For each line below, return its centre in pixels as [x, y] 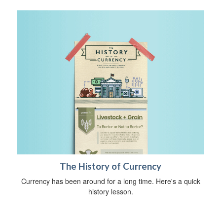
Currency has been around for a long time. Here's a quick [110, 181]
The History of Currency [110, 166]
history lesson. [110, 191]
